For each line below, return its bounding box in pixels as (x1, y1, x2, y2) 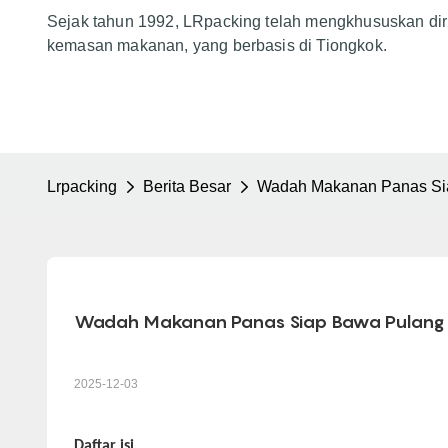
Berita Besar (143, 178, 231, 195)
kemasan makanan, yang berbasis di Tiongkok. (47, 37, 387, 54)
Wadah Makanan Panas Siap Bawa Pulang (73, 310, 444, 332)
